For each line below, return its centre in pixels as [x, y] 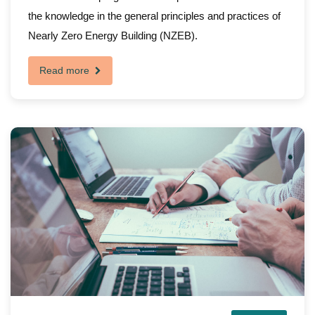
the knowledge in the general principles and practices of [154, 16]
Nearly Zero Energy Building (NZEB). [113, 36]
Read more [66, 70]
